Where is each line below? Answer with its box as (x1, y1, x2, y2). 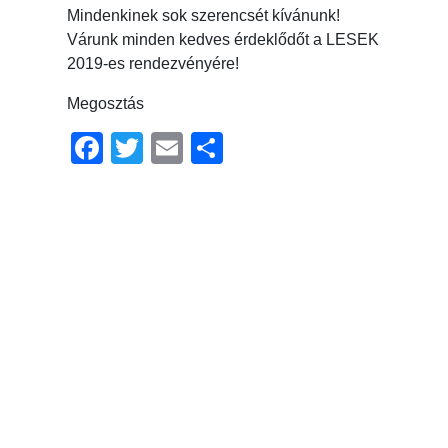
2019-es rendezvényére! (67, 55, 240, 73)
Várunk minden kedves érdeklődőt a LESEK (67, 31, 380, 49)
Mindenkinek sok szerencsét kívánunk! (67, 7, 341, 25)
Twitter (143, 130, 239, 167)
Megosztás (67, 95, 145, 113)
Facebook (103, 130, 246, 167)
